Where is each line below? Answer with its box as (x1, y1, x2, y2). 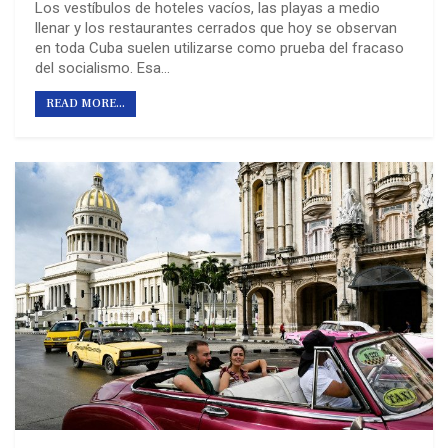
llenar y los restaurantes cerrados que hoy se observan (35, 19, 397, 38)
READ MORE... (46, 96, 125, 112)
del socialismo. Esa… (35, 59, 170, 78)
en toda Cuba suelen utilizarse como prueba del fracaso (35, 39, 404, 58)
